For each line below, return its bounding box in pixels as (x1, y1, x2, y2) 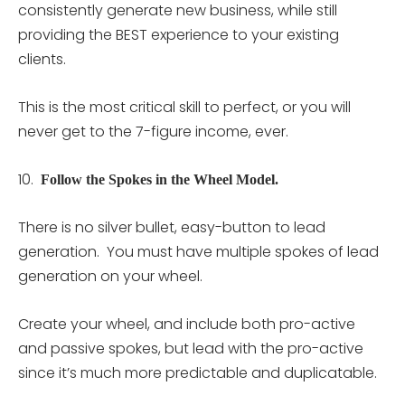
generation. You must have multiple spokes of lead (18, 240, 379, 262)
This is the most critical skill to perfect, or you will (18, 96, 351, 118)
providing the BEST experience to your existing (18, 24, 339, 45)
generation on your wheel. (18, 265, 202, 287)
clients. (18, 48, 66, 70)
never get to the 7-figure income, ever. (18, 120, 288, 142)
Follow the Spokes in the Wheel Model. (41, 171, 278, 187)
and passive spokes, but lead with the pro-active (18, 337, 363, 359)
